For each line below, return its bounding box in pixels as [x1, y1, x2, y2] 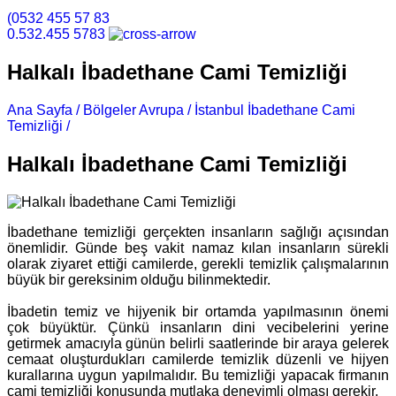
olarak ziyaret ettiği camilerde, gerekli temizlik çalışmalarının [7, 255, 389, 271]
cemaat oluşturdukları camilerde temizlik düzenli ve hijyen [7, 351, 389, 367]
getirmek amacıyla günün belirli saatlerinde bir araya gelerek [7, 335, 389, 351]
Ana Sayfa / [7, 102, 80, 118]
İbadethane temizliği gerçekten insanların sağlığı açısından [7, 224, 389, 240]
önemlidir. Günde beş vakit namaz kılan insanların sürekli [7, 240, 389, 255]
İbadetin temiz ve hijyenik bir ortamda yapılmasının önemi [7, 303, 389, 319]
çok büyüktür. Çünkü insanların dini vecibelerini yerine [7, 319, 389, 335]
